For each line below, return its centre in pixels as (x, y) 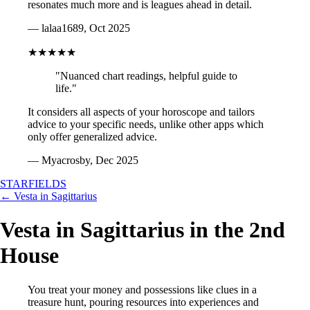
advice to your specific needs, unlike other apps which (146, 124)
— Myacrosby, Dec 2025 (83, 160)
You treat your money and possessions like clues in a (142, 289)
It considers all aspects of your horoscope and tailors (141, 112)
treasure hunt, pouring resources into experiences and (143, 302)
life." (66, 88)
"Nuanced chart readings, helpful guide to (146, 76)
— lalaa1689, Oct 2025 (79, 28)
